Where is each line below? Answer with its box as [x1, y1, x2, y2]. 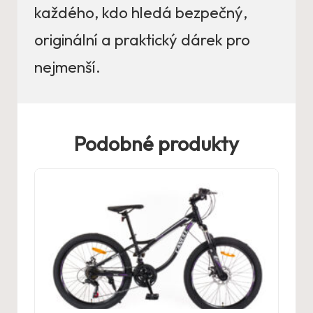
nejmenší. [34, 57, 101, 78]
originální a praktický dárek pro [34, 30, 250, 50]
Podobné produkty [74, 131, 239, 156]
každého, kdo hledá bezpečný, [34, 3, 247, 23]
